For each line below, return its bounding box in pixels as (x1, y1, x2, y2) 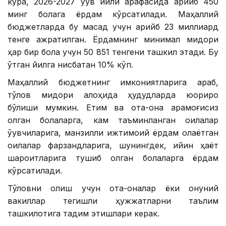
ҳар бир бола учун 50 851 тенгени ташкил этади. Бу (8, 46, 218, 57)
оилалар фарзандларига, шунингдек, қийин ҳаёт (8, 140, 218, 150)
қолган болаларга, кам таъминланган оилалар (8, 115, 218, 125)
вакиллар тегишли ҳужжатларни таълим (8, 195, 218, 206)
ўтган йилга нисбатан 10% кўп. (8, 59, 133, 70)
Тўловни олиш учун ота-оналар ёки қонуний (8, 183, 218, 193)
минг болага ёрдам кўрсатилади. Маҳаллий (8, 9, 218, 19)
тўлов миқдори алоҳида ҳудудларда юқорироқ (8, 89, 218, 100)
